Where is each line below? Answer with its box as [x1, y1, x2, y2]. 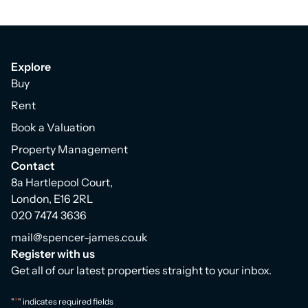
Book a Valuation [11, 120, 96, 134]
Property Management [11, 142, 128, 156]
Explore [11, 60, 51, 74]
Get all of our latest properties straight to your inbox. [11, 263, 272, 277]
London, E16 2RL [11, 192, 93, 206]
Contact [11, 159, 55, 173]
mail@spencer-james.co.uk [11, 230, 148, 244]
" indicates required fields [18, 296, 113, 307]
